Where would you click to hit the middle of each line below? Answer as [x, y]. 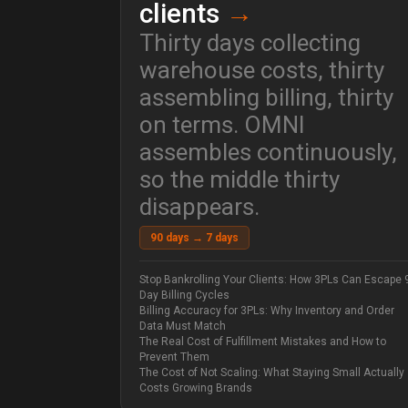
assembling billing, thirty [266, 98]
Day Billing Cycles [184, 296]
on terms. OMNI [222, 125]
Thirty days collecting [250, 43]
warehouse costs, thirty [262, 71]
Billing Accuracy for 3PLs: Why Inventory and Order [267, 311]
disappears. [199, 207]
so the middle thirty [240, 180]
